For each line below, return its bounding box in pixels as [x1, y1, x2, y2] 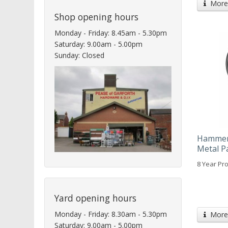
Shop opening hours [54, 10, 138, 23]
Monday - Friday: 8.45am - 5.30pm [54, 27, 167, 38]
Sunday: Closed [54, 50, 104, 60]
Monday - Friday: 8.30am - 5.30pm [54, 209, 167, 219]
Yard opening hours [54, 192, 136, 205]
